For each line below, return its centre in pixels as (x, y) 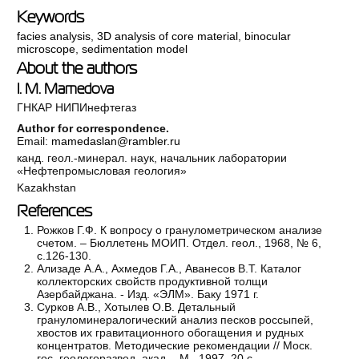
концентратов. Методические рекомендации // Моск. (175, 346)
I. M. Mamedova (66, 89)
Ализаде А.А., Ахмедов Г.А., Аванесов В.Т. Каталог (169, 269)
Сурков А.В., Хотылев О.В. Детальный (137, 307)
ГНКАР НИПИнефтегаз (77, 108)
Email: (34, 141)
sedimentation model (135, 49)
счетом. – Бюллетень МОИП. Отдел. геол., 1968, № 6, (179, 243)
